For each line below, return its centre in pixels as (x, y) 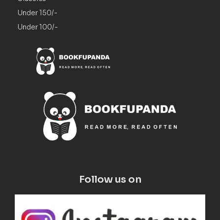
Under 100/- (38, 27)
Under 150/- (37, 13)
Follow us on (110, 180)
